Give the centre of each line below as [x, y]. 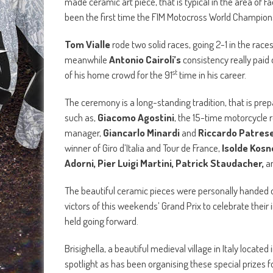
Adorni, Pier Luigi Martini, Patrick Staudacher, [165, 163]
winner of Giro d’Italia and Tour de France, [143, 148]
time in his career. [212, 75]
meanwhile [87, 60]
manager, [84, 133]
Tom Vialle [87, 44]
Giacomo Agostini [136, 118]
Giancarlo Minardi [141, 133]
